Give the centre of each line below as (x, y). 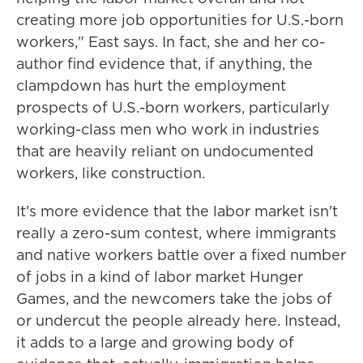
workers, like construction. (111, 173)
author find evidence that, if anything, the (164, 64)
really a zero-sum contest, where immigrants (176, 233)
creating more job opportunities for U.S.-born (180, 20)
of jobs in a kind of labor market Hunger (160, 277)
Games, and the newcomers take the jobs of (174, 299)
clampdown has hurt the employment (151, 85)
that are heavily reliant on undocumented (165, 151)
